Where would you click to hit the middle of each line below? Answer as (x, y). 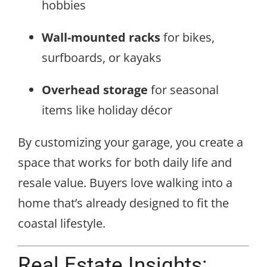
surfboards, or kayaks (102, 58)
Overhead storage (95, 90)
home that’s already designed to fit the (123, 203)
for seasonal (183, 90)
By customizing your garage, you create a (131, 142)
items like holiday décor (107, 110)
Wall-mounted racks (101, 38)
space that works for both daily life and (125, 163)
